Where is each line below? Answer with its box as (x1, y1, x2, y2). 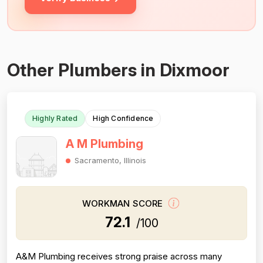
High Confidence (93, 114, 154, 123)
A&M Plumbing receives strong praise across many (16, 251, 222, 262)
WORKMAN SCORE (82, 198, 166, 210)
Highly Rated (32, 114, 78, 123)
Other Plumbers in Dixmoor (7, 59, 230, 80)
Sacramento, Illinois (75, 156, 146, 165)
